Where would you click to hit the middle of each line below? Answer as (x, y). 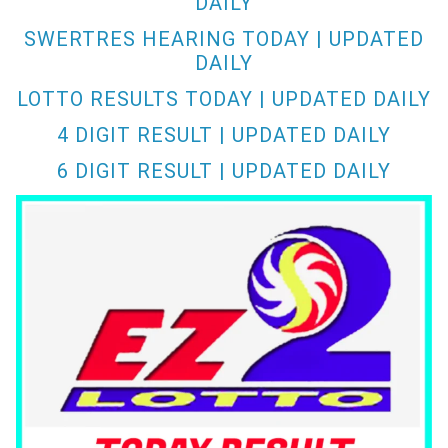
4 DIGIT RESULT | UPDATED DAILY (224, 135)
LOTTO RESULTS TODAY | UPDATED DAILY (224, 99)
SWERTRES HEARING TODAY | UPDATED (224, 39)
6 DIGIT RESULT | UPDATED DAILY (224, 171)
